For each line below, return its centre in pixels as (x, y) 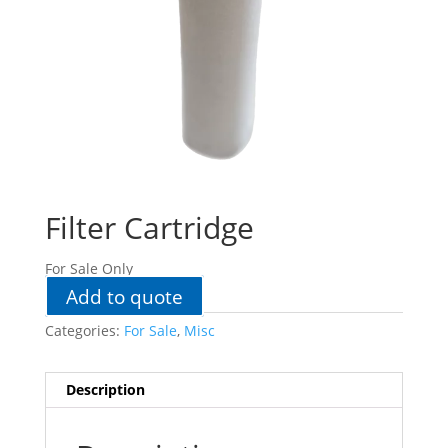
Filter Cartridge (149, 228)
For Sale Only (88, 269)
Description (105, 390)
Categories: (84, 331)
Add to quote (124, 296)
